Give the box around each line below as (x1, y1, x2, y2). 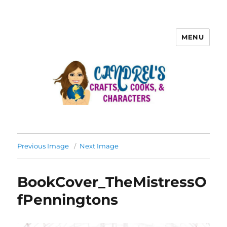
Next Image (80, 142, 119, 150)
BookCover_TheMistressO (17, 173, 207, 191)
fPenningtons (17, 191, 119, 209)
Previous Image (17, 142, 69, 150)
